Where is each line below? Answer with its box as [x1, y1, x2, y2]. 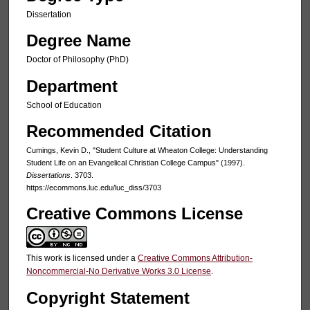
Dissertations [26, 171, 71, 180]
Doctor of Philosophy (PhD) [26, 55, 129, 65]
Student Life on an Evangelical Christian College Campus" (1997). [26, 158, 245, 167]
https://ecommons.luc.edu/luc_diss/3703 [26, 183, 161, 192]
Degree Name [26, 31, 131, 51]
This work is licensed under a [26, 253, 138, 264]
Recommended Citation [26, 122, 212, 141]
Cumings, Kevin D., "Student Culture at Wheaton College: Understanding [26, 146, 268, 155]
